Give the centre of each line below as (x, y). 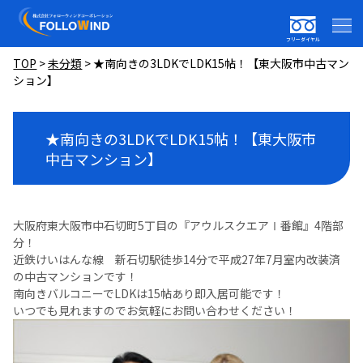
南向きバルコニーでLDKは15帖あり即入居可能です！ (149, 293)
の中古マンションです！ (76, 276)
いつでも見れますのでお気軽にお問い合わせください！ (155, 310)
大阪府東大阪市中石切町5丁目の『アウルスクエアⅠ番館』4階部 (179, 225)
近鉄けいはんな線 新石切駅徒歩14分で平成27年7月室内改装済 (177, 259)
